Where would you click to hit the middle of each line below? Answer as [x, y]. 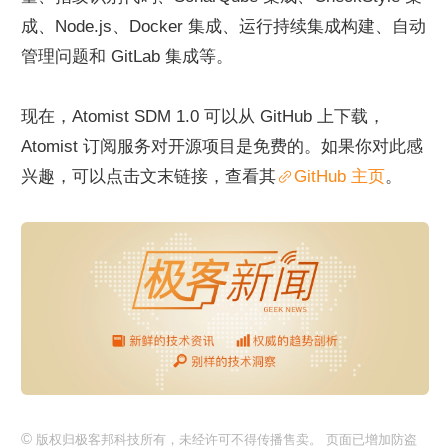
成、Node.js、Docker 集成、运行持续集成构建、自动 [223, 26]
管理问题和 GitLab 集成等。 [127, 56]
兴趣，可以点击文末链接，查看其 [148, 176]
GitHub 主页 [339, 176]
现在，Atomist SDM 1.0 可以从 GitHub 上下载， [203, 116]
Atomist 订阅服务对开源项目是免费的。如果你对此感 [222, 146]
